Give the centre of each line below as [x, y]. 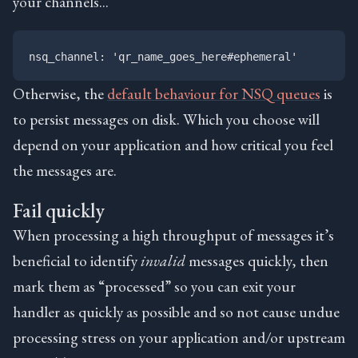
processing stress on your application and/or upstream [179, 337]
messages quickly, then [257, 260]
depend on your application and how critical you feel [173, 144]
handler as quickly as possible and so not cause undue [176, 311]
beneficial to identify [77, 260]
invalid [163, 260]
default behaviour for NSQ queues [214, 93]
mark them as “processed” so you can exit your [154, 286]
